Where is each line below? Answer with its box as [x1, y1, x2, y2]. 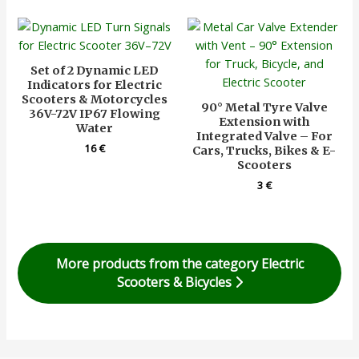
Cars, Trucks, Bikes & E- [192, 143, 337, 159]
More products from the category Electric [55, 254, 304, 272]
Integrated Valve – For [196, 129, 333, 144]
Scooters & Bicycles [116, 272, 235, 291]
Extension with [219, 115, 310, 130]
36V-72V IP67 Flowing [29, 107, 161, 122]
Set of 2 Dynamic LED [30, 63, 159, 79]
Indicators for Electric [27, 78, 163, 93]
